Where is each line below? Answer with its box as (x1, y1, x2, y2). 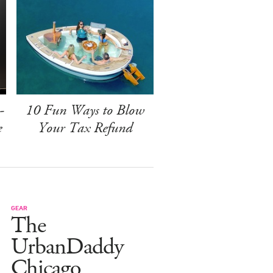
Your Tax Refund (37, 118, 132, 138)
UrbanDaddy (11, 232, 124, 262)
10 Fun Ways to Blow (25, 100, 144, 120)
